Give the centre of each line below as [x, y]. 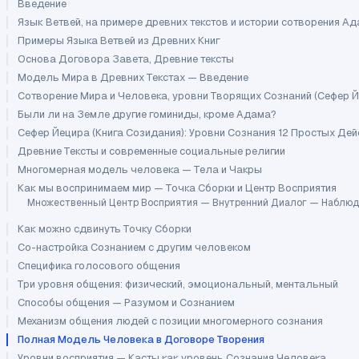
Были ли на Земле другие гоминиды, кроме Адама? [147, 114]
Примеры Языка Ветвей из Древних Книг [119, 40]
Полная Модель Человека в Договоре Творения [141, 339]
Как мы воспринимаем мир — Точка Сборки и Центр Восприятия [177, 188]
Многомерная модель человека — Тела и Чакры [140, 169]
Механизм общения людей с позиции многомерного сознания [170, 321]
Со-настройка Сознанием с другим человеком [134, 247]
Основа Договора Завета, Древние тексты [126, 58]
